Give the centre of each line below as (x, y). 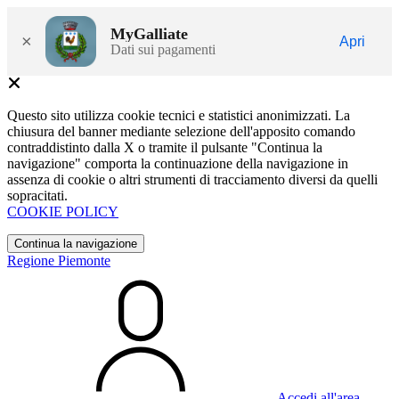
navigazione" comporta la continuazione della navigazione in (178, 163)
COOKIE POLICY (63, 212)
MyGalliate (149, 33)
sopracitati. (37, 195)
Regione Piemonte (59, 261)
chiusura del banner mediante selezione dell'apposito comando (181, 131)
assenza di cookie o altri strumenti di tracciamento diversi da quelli (192, 179)
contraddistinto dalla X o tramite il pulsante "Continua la (165, 147)
